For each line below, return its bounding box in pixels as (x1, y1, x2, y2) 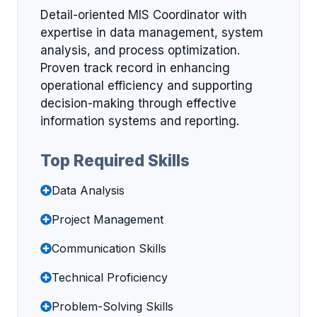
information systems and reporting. (40, 114, 239, 129)
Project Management (52, 212, 163, 226)
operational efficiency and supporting (40, 79, 253, 93)
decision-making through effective (40, 96, 236, 111)
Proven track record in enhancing (40, 61, 230, 76)
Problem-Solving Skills (52, 299, 173, 313)
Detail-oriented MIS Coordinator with (40, 8, 247, 23)
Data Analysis (52, 183, 125, 197)
